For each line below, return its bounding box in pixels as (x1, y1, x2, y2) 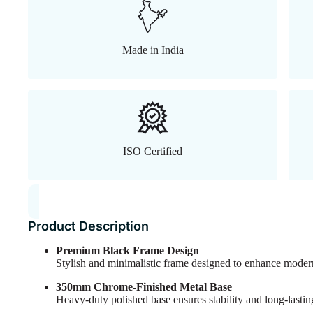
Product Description (28, 218, 149, 233)
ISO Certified (123, 145, 182, 157)
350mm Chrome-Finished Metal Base (56, 280, 232, 293)
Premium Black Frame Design (56, 244, 199, 256)
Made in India (122, 43, 184, 56)
